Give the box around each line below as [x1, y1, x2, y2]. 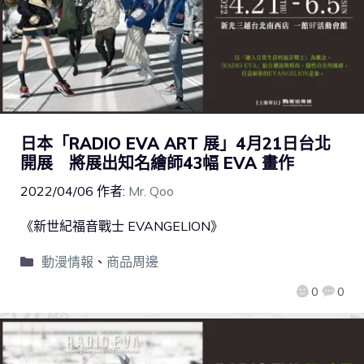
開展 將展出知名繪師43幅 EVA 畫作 [20, 152, 294, 173]
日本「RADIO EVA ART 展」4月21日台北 [20, 132, 331, 154]
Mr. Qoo [128, 182, 174, 199]
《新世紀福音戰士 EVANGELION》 [20, 217, 223, 234]
